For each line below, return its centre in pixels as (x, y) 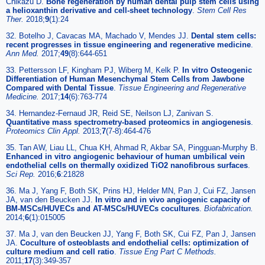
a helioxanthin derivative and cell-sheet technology (99, 10)
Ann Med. (24, 53)
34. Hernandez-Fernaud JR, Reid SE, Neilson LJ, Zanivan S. (110, 113)
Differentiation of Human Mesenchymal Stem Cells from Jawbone (125, 79)
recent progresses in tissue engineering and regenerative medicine (128, 44)
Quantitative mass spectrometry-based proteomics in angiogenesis (128, 122)
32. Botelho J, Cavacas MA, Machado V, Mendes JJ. (98, 35)
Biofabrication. (229, 208)
